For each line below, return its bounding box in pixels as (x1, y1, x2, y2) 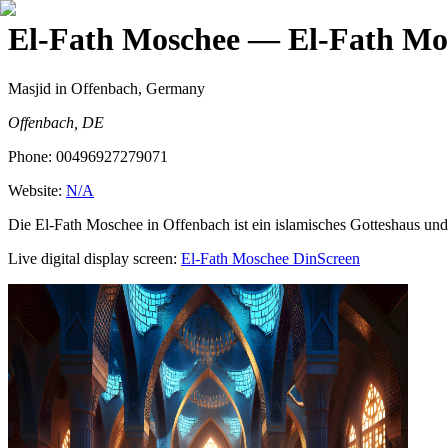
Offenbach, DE (8, 113, 104, 131)
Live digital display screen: (8, 249, 177, 267)
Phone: (8, 147, 56, 165)
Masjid (8, 79, 51, 97)
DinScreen (289, 249, 360, 267)
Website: (8, 181, 66, 199)
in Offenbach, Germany (51, 79, 205, 97)
